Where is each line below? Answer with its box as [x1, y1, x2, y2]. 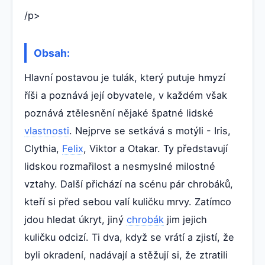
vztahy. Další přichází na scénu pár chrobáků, [24, 178, 233, 190]
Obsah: [34, 46, 70, 59]
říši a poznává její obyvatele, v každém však [24, 89, 227, 102]
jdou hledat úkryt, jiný [24, 214, 127, 226]
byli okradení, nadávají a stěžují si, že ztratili [24, 249, 228, 261]
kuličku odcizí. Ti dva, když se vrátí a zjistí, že [24, 231, 234, 244]
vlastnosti [24, 125, 69, 137]
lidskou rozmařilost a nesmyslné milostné [24, 160, 215, 173]
